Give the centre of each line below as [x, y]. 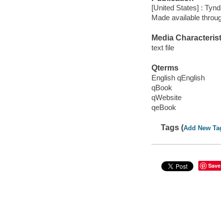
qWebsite [166, 97]
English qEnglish [178, 77]
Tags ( [172, 128]
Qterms [165, 68]
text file [163, 47]
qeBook [164, 107]
